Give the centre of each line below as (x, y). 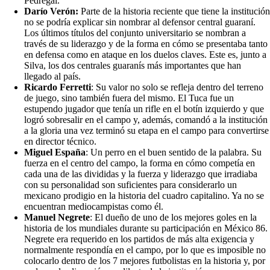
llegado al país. (52, 76)
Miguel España (55, 152)
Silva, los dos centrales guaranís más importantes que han (133, 65)
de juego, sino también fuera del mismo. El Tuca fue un (129, 98)
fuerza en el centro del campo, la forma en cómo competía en (140, 163)
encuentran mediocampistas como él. (94, 206)
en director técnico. (60, 141)
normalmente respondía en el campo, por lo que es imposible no (145, 250)
